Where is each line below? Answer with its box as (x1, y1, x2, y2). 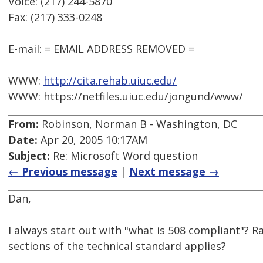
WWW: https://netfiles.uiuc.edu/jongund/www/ (8, 89, 243, 104)
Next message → (129, 164, 219, 179)
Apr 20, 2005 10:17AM (38, 133, 147, 147)
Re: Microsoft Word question (50, 149, 198, 163)
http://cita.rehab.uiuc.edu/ (43, 73, 177, 88)
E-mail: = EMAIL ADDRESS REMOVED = (8, 42, 194, 56)
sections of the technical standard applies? (8, 239, 226, 254)
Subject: (8, 149, 50, 163)
